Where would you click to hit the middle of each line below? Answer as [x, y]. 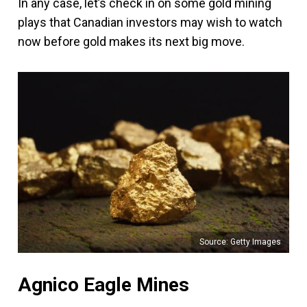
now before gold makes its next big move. [131, 41]
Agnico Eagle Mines [103, 284]
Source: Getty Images [240, 242]
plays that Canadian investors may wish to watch [150, 22]
